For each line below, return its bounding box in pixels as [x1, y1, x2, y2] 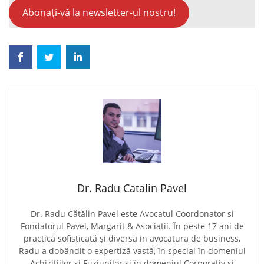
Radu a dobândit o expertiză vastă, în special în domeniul [18, 245, 246, 257]
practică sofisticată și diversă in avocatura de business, [24, 233, 240, 245]
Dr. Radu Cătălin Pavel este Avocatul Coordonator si [30, 208, 234, 220]
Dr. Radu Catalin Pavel [77, 181, 187, 196]
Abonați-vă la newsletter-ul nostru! [22, 6, 176, 19]
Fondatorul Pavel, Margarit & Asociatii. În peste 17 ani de [20, 220, 244, 232]
